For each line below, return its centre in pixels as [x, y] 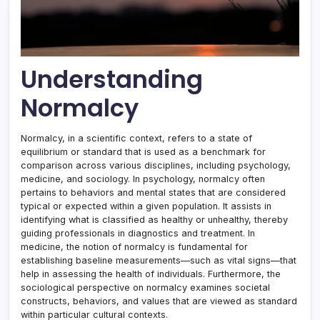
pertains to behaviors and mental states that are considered [153, 192]
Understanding [112, 79]
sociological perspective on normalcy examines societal [145, 287]
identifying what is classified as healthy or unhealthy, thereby [154, 219]
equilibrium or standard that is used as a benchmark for [143, 151]
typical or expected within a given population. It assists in [146, 206]
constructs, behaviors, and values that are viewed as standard [159, 301]
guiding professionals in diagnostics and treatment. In [138, 233]
